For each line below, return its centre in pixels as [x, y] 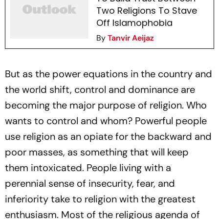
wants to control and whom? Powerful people [106, 121]
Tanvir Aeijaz [131, 38]
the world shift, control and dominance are [100, 89]
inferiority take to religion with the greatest [100, 199]
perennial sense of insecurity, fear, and [90, 183]
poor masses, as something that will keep [97, 152]
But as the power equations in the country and [109, 74]
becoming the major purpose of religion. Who [106, 105]
